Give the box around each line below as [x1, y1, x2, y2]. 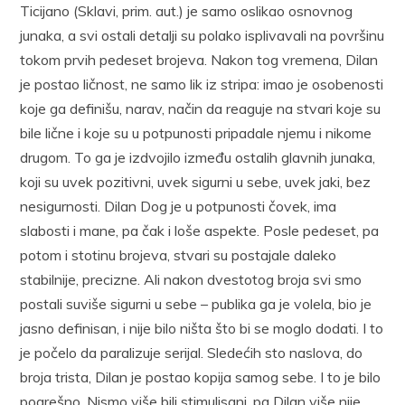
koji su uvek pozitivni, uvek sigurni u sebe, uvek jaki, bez [20, 172, 372, 191]
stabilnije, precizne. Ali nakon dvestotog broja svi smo [20, 269, 363, 288]
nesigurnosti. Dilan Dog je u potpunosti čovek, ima [20, 196, 337, 215]
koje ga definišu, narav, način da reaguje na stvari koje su [20, 99, 381, 118]
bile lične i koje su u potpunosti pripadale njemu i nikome [20, 123, 372, 142]
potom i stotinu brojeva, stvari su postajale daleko [20, 245, 337, 264]
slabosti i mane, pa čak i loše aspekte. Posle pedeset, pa [20, 221, 380, 240]
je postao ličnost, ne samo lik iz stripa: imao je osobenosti [20, 74, 384, 93]
